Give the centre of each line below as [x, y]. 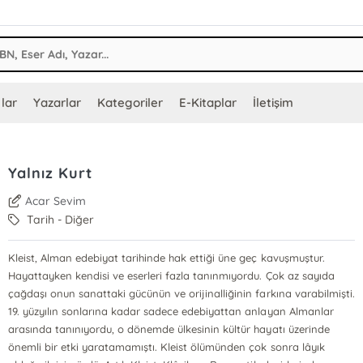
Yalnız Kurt [50, 173]
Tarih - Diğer [59, 220]
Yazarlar [57, 102]
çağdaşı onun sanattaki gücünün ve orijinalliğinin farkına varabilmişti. [181, 293]
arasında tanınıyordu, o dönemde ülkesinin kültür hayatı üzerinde [169, 329]
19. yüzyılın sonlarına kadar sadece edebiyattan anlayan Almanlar [171, 311]
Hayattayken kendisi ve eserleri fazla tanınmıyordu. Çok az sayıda [171, 275]
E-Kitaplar [207, 102]
